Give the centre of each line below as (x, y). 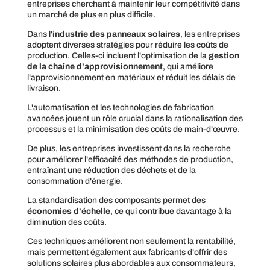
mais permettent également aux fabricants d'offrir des (127, 252)
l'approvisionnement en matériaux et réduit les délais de (131, 77)
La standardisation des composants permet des (116, 200)
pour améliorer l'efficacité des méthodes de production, (130, 159)
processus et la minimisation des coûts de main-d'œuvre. (133, 129)
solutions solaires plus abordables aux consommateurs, (131, 263)
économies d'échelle (68, 211)
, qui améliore (188, 66)
